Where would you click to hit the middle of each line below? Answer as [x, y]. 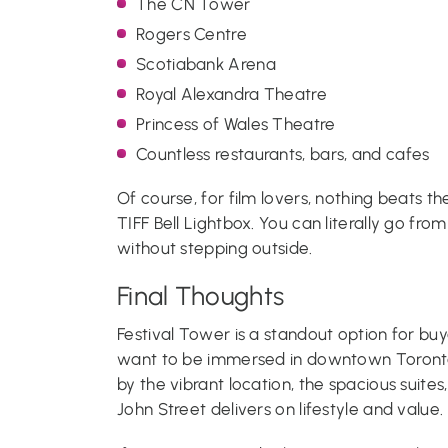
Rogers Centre [191, 33]
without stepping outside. [215, 247]
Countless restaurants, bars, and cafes [283, 153]
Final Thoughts [201, 295]
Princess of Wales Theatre [236, 123]
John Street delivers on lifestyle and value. [280, 408]
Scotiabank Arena [206, 63]
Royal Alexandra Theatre [231, 93]
